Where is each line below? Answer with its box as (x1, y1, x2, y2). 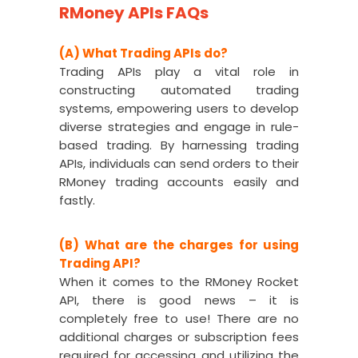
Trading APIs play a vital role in (59, 63, 299, 80)
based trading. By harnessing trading (59, 137, 299, 153)
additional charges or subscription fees (59, 328, 299, 345)
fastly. (59, 192, 95, 209)
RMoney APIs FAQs (59, 2, 209, 24)
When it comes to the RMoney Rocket (59, 273, 299, 290)
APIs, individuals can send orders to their (59, 155, 299, 172)
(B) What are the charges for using (59, 237, 299, 253)
